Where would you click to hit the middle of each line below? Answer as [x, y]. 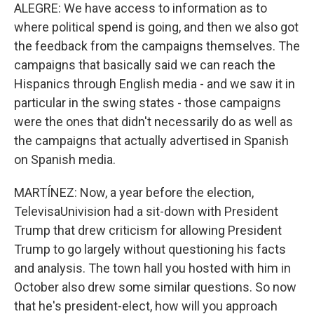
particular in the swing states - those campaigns [148, 103]
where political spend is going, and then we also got [156, 27]
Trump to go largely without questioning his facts [150, 249]
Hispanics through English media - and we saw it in [155, 84]
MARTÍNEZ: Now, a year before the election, [134, 192]
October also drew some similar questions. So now [155, 287]
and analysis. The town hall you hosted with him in [152, 268]
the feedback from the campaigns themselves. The [157, 46]
